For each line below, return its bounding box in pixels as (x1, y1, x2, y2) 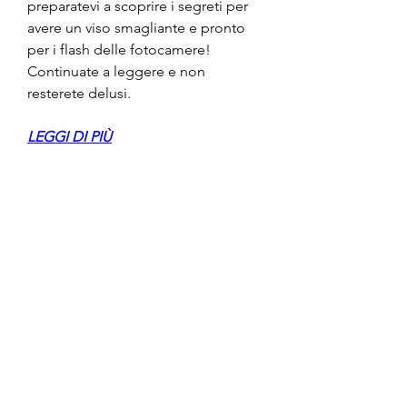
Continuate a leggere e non (27, 63, 205, 81)
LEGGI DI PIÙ (27, 128, 112, 146)
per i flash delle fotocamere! (27, 41, 211, 59)
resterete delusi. (27, 84, 131, 103)
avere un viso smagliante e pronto (27, 19, 245, 37)
